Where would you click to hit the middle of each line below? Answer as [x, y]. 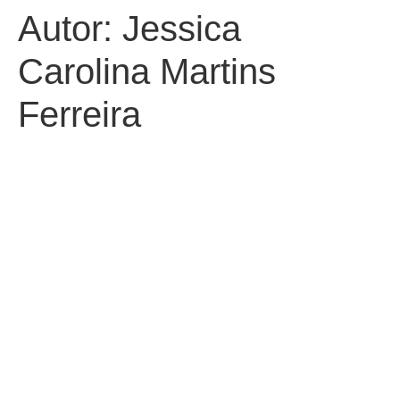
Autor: [70, 29]
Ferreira [79, 114]
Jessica [182, 29]
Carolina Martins [147, 71]
